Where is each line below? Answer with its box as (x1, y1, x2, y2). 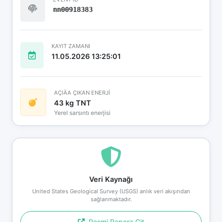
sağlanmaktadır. (90, 195, 132, 203)
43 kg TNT (54, 98, 91, 107)
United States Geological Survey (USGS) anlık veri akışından (32, 187, 190, 195)
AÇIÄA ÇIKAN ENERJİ (54, 89, 110, 96)
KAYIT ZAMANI (52, 42, 90, 50)
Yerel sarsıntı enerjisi (54, 109, 111, 116)
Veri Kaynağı (89, 174, 133, 183)
